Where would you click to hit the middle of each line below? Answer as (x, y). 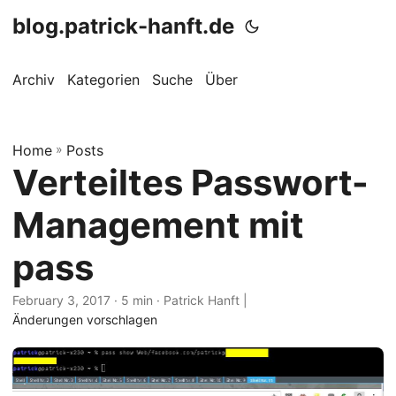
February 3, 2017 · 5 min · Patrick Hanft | (132, 300)
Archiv (34, 80)
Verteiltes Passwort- (190, 183)
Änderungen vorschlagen (85, 320)
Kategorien (103, 80)
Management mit (158, 225)
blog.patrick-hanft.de (123, 26)
